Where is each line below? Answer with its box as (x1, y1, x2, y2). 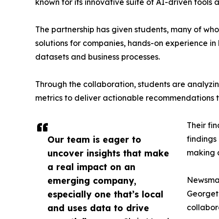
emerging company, (47, 175, 136, 186)
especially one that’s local (47, 189, 163, 199)
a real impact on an (47, 161, 135, 172)
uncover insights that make (47, 148, 169, 158)
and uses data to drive (47, 202, 149, 213)
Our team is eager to (47, 134, 141, 145)
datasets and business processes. (35, 52, 160, 62)
